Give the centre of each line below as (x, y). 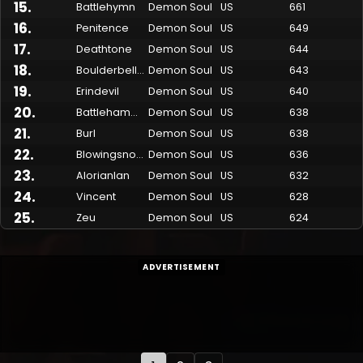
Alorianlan (103, 176)
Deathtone (104, 49)
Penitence (102, 28)
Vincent (96, 197)
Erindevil (98, 92)
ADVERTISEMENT (181, 267)
